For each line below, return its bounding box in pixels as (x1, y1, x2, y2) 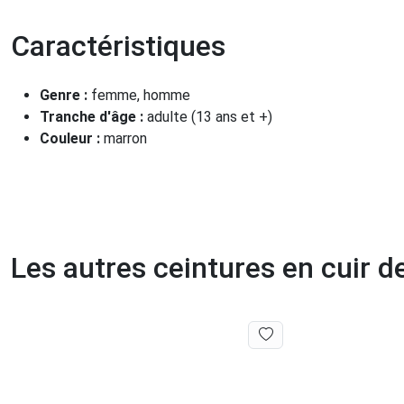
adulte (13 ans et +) (147, 108, 272, 126)
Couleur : (40, 130, 104, 148)
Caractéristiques (11, 29, 225, 64)
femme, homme (91, 87, 190, 105)
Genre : (40, 87, 91, 105)
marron (104, 130, 147, 148)
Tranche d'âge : (40, 108, 147, 126)
